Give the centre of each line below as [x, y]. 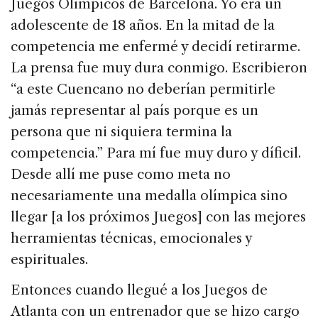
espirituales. [49, 260]
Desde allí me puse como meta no [121, 175]
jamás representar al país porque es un [135, 111]
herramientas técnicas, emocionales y [131, 238]
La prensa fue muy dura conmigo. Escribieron [159, 68]
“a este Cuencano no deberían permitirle [143, 89]
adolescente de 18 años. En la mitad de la [143, 26]
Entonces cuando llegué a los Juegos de [139, 290]
